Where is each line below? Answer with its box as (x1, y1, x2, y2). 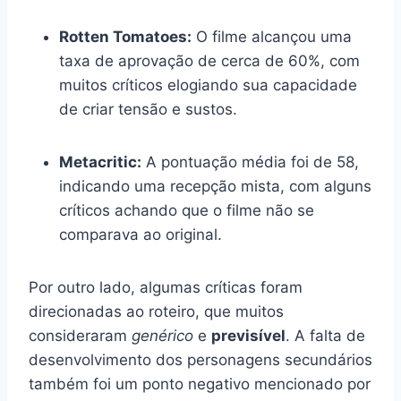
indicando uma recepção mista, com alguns (59, 176, 371, 195)
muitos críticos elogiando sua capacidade (59, 75, 357, 94)
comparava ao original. (59, 225, 222, 243)
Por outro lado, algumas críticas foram (29, 277, 303, 296)
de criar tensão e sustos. (59, 99, 237, 118)
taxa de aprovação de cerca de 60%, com (59, 51, 360, 70)
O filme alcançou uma (192, 27, 352, 46)
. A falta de (286, 326, 365, 345)
